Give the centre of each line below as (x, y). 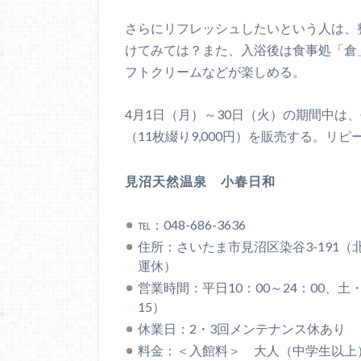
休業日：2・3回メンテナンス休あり (242, 329)
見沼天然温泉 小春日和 (200, 180)
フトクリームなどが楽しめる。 (215, 72)
